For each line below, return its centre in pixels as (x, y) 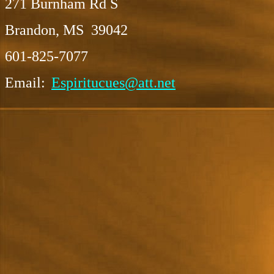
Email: (27, 83)
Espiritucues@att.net (113, 83)
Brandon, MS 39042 (66, 30)
